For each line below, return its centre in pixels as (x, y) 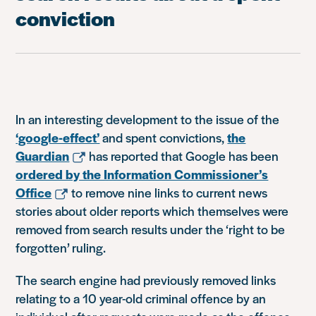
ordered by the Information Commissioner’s (142, 174)
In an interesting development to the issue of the (148, 119)
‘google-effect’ (58, 137)
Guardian (43, 155)
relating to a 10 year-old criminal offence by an (141, 298)
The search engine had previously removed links (146, 279)
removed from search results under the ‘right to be (151, 229)
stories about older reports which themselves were (152, 210)
